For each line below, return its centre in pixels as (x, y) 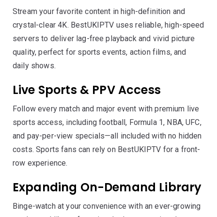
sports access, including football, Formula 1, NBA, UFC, (107, 122)
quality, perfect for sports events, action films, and (100, 52)
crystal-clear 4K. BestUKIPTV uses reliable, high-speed (108, 25)
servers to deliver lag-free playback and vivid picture (104, 39)
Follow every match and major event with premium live (106, 109)
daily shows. (34, 66)
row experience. (40, 163)
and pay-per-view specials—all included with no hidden (107, 136)
